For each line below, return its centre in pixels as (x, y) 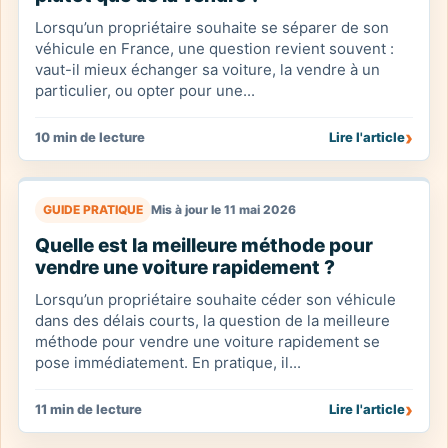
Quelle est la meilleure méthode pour (204, 245)
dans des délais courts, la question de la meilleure (212, 320)
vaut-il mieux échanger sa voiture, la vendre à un (207, 69)
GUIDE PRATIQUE (93, 209)
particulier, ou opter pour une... (145, 90)
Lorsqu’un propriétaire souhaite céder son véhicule (215, 299)
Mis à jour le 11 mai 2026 (223, 209)
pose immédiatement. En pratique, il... (168, 362)
